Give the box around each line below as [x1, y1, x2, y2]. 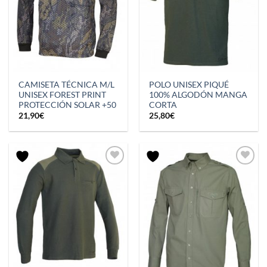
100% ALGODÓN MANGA [149, 89, 248, 100]
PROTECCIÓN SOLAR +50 [18, 100, 117, 110]
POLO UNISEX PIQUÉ [149, 79, 229, 89]
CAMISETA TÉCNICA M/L [18, 79, 115, 89]
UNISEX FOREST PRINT [18, 89, 107, 100]
